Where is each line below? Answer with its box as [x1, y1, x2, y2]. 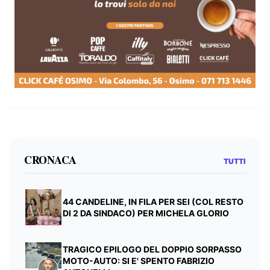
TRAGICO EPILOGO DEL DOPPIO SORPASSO [63, 243, 242, 254]
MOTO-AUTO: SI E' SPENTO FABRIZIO [63, 255, 215, 266]
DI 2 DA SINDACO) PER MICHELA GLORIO [63, 208, 229, 219]
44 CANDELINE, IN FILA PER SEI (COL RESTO [63, 196, 243, 207]
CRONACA [24, 152, 77, 168]
